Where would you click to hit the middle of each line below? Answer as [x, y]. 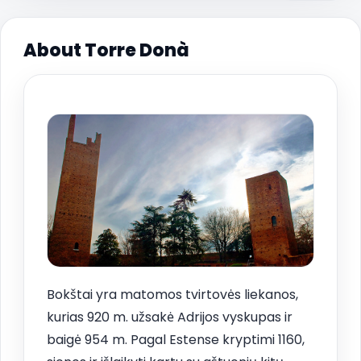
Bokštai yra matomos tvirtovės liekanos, [172, 295]
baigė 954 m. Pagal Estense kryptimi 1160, [176, 340]
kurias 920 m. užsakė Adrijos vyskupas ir [170, 317]
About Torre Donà [106, 50]
